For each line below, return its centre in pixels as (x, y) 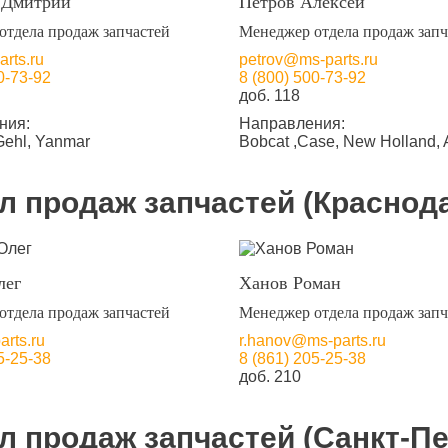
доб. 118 (269, 95)
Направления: (291, 123)
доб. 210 (269, 376)
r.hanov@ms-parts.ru (312, 340)
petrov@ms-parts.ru (308, 59)
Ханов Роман (289, 283)
